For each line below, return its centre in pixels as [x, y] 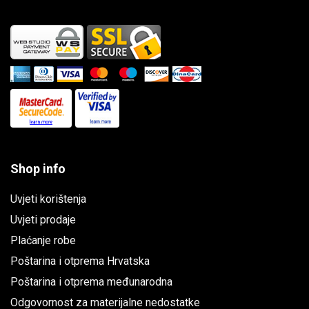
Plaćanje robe [43, 240]
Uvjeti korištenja [48, 199]
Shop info [38, 169]
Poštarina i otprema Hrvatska [80, 261]
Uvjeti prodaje [43, 220]
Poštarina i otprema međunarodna [91, 282]
